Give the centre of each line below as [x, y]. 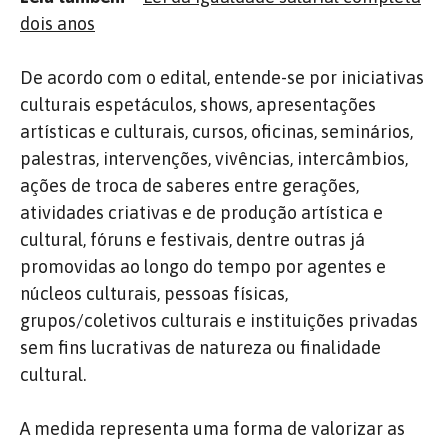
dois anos [57, 23]
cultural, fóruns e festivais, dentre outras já [192, 239]
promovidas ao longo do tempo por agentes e [203, 266]
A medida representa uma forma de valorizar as [212, 428]
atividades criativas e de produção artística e [201, 212]
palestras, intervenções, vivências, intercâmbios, [214, 158]
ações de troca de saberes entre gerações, [189, 185]
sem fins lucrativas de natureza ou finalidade [200, 347]
